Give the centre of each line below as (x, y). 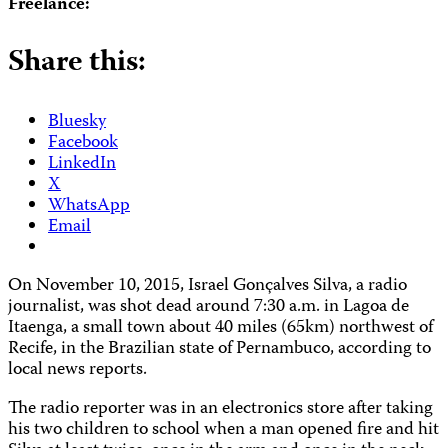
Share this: (77, 63)
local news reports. (77, 371)
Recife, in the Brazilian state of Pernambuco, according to (219, 350)
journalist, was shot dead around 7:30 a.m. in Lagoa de (208, 308)
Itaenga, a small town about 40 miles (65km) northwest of (220, 329)
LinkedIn (82, 164)
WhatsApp (89, 206)
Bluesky (77, 122)
